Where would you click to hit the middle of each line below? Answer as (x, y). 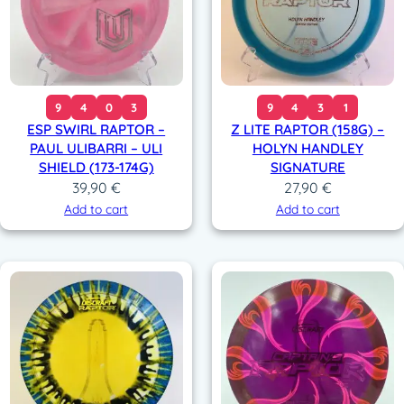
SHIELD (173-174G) (96, 168)
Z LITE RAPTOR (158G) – (308, 130)
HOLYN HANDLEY (308, 149)
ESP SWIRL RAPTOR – (96, 130)
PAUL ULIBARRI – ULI (96, 149)
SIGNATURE (308, 168)
